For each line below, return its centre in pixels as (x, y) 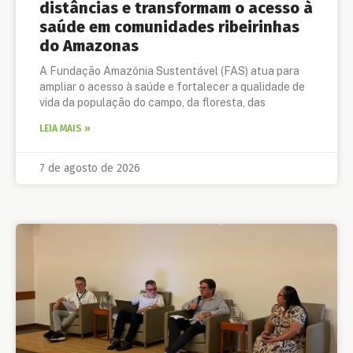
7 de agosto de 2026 (90, 168)
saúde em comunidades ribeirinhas (169, 26)
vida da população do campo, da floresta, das (152, 102)
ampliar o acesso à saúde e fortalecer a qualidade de (172, 86)
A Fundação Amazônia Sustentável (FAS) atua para (169, 71)
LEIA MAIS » (65, 128)
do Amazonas (89, 45)
